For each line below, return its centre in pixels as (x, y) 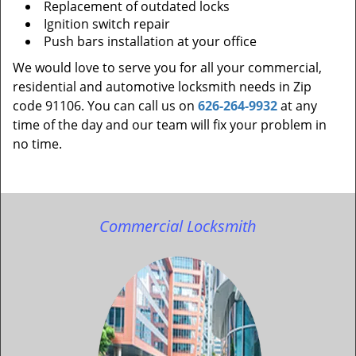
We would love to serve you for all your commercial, (167, 68)
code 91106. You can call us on (105, 106)
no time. (37, 144)
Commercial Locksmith (178, 226)
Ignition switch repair (107, 24)
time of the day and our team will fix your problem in (170, 125)
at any (297, 106)
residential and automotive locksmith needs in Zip (162, 87)
